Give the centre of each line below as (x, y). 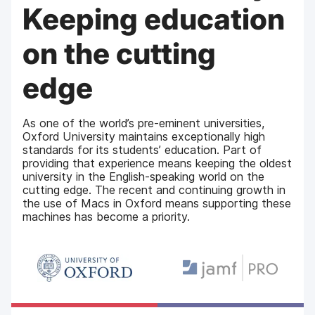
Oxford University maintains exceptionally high (144, 136)
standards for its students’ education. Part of (142, 149)
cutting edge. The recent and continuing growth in (154, 189)
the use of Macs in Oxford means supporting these (157, 203)
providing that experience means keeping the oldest (157, 163)
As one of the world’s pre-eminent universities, (144, 123)
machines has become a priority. (107, 216)
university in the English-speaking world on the (144, 176)
